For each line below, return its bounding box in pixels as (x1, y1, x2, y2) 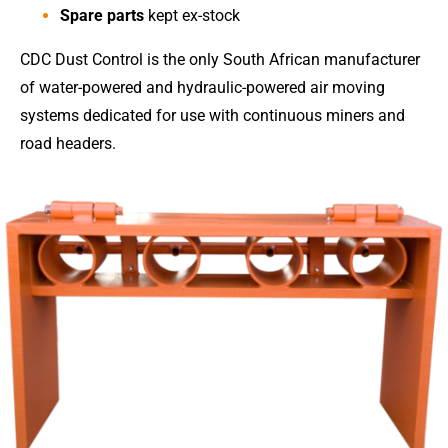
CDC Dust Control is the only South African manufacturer (20, 49, 420, 69)
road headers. (20, 133, 116, 153)
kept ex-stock (144, 5, 240, 25)
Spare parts (60, 5, 144, 25)
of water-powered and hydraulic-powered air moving (20, 77, 385, 97)
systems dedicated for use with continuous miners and (20, 105, 405, 125)
